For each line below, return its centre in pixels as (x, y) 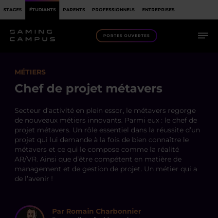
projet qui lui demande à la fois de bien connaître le (102, 140)
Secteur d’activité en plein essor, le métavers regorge (105, 110)
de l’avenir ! (34, 179)
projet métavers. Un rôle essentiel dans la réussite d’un (107, 130)
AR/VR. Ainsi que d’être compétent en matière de (98, 159)
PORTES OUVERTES (127, 35)
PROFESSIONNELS (114, 9)
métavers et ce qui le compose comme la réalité (97, 149)
